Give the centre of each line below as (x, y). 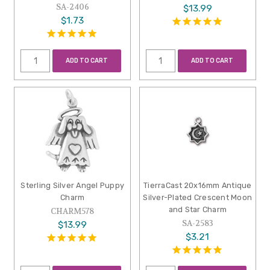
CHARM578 (73, 212)
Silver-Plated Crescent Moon (198, 198)
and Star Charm (198, 210)
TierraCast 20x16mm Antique (198, 186)
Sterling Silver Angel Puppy (73, 186)
